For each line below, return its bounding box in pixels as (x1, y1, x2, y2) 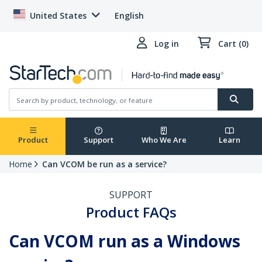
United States (30, 10, 87, 21)
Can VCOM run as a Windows (9, 230, 240, 253)
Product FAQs (85, 202, 177, 222)
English (115, 10, 144, 21)
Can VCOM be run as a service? (42, 158, 167, 170)
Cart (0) (218, 38, 249, 49)
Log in (154, 38, 179, 49)
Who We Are (141, 135, 187, 146)
